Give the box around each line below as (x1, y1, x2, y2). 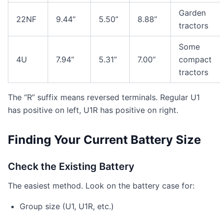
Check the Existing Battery (8, 161, 135, 172)
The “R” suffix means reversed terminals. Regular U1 (8, 92, 200, 102)
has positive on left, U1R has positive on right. (8, 105, 178, 115)
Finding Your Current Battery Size (8, 133, 201, 147)
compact (179, 55, 212, 64)
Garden (179, 8, 206, 18)
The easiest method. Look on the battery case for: (8, 181, 194, 191)
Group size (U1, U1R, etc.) (20, 201, 114, 211)
